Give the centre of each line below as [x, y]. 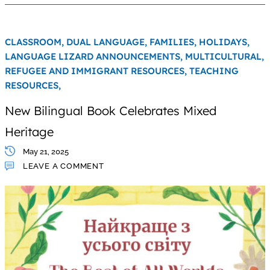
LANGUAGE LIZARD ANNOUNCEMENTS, [95, 57]
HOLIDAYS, [224, 42]
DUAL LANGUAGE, [108, 42]
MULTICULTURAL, [224, 57]
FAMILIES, [174, 42]
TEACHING [214, 71]
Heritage [29, 132]
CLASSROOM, [35, 42]
